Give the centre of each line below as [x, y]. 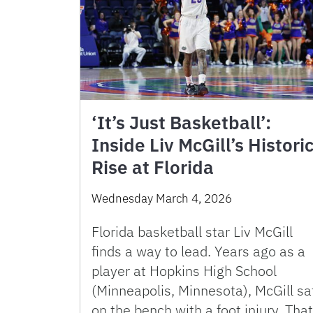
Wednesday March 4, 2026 [162, 198]
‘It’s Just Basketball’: [181, 122]
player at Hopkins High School [184, 270]
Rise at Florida [153, 167]
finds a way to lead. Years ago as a [198, 251]
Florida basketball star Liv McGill [192, 231]
